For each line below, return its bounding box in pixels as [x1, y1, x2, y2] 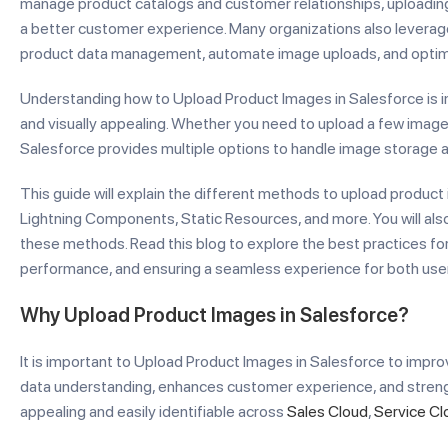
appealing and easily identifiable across [20, 402, 287, 421]
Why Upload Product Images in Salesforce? [20, 303, 409, 327]
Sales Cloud [287, 402, 368, 421]
